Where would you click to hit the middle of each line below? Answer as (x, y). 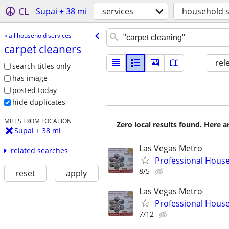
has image (30, 78)
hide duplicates (39, 102)
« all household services (38, 35)
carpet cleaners (42, 49)
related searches (39, 151)
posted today (34, 90)
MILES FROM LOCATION (38, 121)
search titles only (41, 66)
